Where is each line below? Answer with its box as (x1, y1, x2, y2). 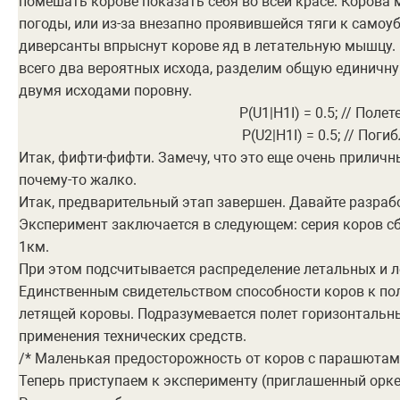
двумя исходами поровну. (19, 82, 192, 100)
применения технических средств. (19, 328, 246, 346)
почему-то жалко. (19, 171, 137, 189)
